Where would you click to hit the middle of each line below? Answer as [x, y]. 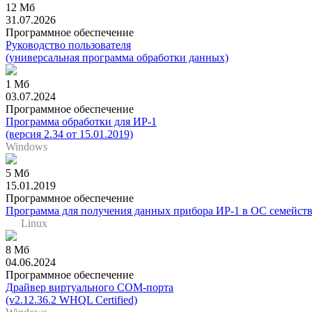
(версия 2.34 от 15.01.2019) [69, 134]
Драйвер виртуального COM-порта [89, 287]
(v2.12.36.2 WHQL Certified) [71, 299]
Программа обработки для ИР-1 [81, 121]
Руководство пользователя [68, 45]
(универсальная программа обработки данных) [117, 57]
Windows [26, 146]
